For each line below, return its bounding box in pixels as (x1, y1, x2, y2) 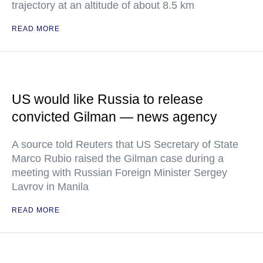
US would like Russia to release (12, 92, 203, 107)
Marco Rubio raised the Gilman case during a (12, 153, 224, 165)
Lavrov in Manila (12, 181, 89, 193)
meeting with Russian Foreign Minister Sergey (12, 167, 227, 179)
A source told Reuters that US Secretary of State (12, 139, 238, 151)
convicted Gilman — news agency (12, 109, 217, 125)
